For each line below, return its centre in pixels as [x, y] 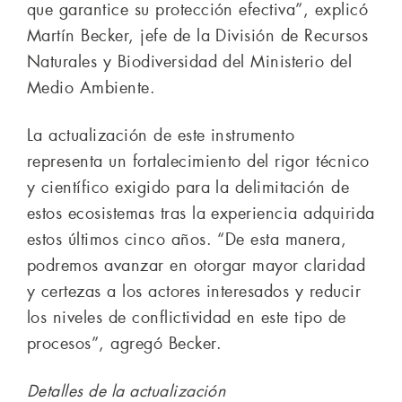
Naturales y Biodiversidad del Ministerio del [190, 61]
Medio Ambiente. [92, 87]
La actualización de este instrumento [161, 135]
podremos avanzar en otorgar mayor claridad [197, 265]
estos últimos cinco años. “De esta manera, [187, 239]
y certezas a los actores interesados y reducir [194, 291]
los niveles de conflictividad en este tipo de [187, 317]
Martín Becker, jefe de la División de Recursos [198, 35]
